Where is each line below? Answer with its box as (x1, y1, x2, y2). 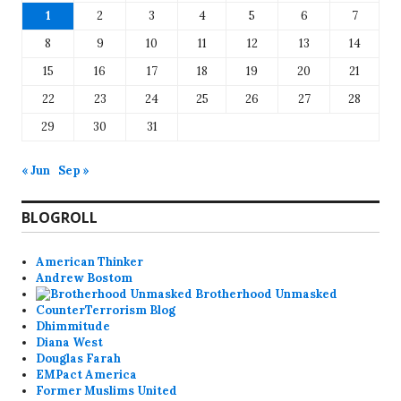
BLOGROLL (21, 207, 98, 227)
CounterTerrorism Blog (36, 302, 176, 318)
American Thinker (36, 253, 144, 269)
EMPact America (36, 366, 138, 382)
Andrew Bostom (36, 269, 133, 286)
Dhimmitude (36, 318, 111, 334)
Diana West (36, 334, 104, 350)
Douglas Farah (36, 350, 122, 366)
